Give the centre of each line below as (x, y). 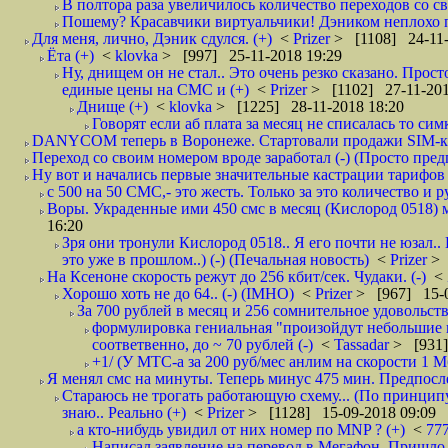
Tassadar (363, 344)
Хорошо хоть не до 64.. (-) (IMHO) (178, 293)
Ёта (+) (70, 55)
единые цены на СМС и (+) (155, 89)
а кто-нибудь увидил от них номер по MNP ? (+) (241, 429)
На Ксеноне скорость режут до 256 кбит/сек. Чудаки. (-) (236, 276)
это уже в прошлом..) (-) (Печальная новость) (215, 259)
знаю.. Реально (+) (124, 412)
